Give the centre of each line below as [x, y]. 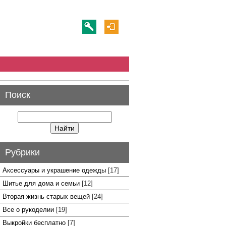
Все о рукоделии [28, 210]
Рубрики [22, 152]
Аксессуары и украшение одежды [54, 170]
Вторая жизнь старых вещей [46, 196]
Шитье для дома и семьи [41, 183]
